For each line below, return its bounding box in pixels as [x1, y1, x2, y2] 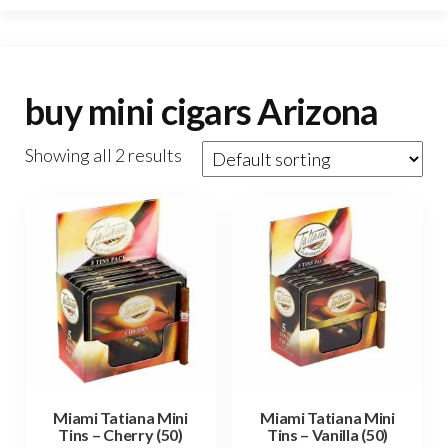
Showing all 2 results [25, 144, 182, 166]
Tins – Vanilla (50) [267, 425, 388, 445]
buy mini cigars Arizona [25, 89, 379, 133]
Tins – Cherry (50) [58, 425, 183, 445]
